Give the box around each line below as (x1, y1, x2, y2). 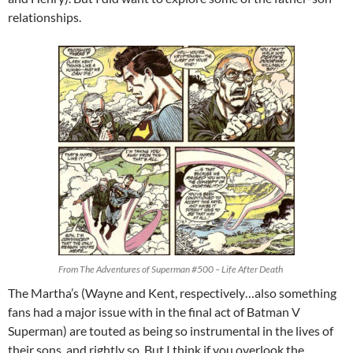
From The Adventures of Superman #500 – (58, 263, 221, 276)
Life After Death (221, 263, 283, 276)
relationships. (8, 9, 81, 25)
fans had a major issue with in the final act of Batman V (8, 304, 300, 320)
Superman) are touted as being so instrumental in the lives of (8, 323, 333, 339)
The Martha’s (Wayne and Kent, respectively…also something (8, 285, 336, 301)
